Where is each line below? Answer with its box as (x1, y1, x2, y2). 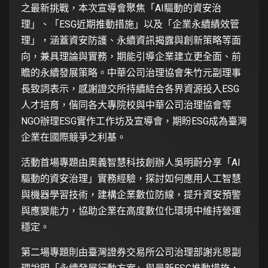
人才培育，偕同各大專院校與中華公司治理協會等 (21, 99, 232, 111)
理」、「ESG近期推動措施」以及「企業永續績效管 (21, 19, 239, 31)
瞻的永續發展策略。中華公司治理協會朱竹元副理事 (21, 67, 241, 79)
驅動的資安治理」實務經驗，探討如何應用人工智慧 (21, 173, 241, 185)
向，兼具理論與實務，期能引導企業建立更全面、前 (21, 51, 241, 63)
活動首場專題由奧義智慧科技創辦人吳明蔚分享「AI (21, 157, 240, 169)
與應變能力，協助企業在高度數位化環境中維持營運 (21, 205, 241, 217)
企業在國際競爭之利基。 (21, 132, 126, 144)
